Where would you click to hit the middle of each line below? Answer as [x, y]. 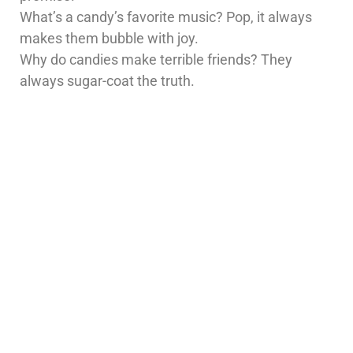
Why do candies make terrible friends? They [156, 60]
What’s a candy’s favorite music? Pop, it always [166, 17]
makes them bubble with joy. [109, 39]
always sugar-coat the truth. [107, 81]
